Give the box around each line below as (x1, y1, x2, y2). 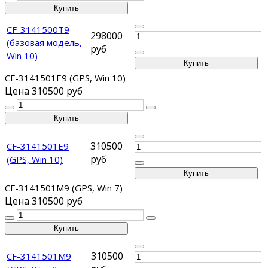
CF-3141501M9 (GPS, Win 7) (5, 182, 123, 194)
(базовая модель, (7, 36, 82, 49)
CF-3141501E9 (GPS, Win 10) (5, 72, 126, 84)
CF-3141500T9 (7, 23, 69, 36)
